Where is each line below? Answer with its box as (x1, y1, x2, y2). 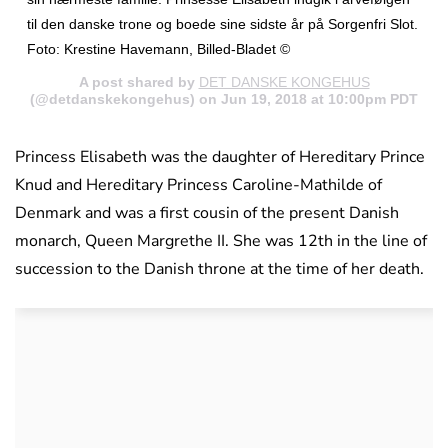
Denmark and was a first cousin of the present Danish (15, 202, 399, 225)
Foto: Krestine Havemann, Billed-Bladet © (27, 41, 290, 58)
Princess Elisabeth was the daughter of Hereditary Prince (15, 146, 425, 169)
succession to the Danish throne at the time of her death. (15, 258, 424, 281)
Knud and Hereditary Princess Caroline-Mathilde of (15, 174, 382, 197)
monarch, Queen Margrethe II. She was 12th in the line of (15, 230, 427, 253)
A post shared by (78, 74, 199, 91)
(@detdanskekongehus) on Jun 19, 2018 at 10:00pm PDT (30, 91, 418, 108)
